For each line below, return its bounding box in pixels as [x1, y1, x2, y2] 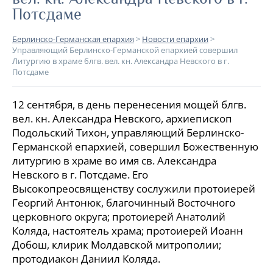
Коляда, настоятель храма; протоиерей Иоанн [12, 224, 243, 238]
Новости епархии [142, 34, 208, 44]
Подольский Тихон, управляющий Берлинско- [12, 126, 244, 140]
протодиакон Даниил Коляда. [12, 252, 160, 266]
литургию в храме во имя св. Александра [12, 154, 216, 168]
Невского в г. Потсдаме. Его [12, 168, 148, 182]
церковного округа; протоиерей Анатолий [12, 210, 225, 224]
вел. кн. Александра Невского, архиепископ [12, 112, 232, 126]
